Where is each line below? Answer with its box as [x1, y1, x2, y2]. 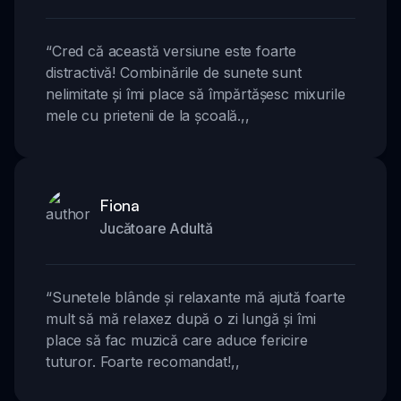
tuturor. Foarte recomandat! [46, 353, 231, 371]
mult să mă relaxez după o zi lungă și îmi [46, 310, 316, 328]
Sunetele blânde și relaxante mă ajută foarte [51, 288, 346, 307]
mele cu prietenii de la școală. [46, 107, 242, 125]
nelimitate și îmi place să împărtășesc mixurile [46, 85, 346, 104]
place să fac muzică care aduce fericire [46, 331, 308, 350]
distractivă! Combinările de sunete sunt [46, 64, 302, 82]
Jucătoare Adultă [99, 219, 213, 238]
